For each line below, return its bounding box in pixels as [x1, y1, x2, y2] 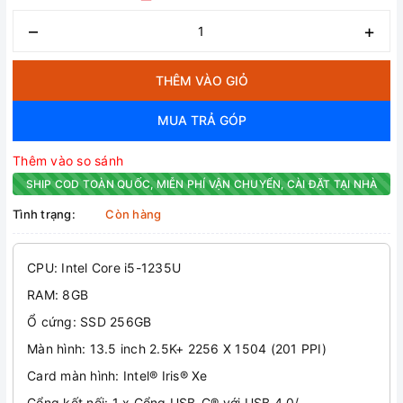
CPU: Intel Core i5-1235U [27, 260, 181, 276]
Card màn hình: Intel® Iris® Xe [27, 368, 208, 384]
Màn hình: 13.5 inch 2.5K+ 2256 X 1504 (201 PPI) [27, 341, 327, 357]
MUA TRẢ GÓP [157, 112, 246, 129]
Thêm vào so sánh [13, 153, 123, 169]
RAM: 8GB [27, 287, 88, 303]
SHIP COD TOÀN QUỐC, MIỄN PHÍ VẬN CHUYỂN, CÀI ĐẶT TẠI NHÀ [25, 177, 378, 192]
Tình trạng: [13, 207, 76, 222]
